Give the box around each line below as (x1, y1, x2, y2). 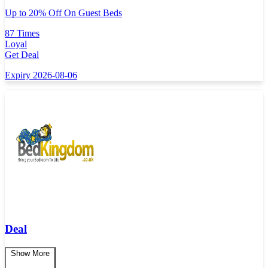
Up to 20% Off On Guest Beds (5, 8, 122, 19)
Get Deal (5, 50, 39, 60)
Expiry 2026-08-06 (5, 70, 77, 81)
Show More (11, 248, 50, 258)
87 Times (5, 28, 39, 39)
